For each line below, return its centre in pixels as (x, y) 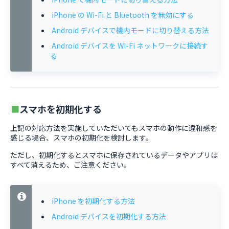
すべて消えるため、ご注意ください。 (71, 165)
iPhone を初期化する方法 (93, 201)
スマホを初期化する (61, 109)
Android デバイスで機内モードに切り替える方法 (130, 30)
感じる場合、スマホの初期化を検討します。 (82, 138)
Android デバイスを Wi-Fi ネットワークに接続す (130, 45)
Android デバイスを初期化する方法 (109, 216)
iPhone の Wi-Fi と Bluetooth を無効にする (123, 15)
